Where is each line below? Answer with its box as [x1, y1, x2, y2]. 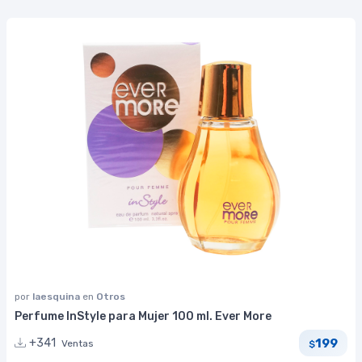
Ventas [61, 338, 94, 350]
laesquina [32, 290, 82, 302]
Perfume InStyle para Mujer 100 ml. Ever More [15, 309, 271, 323]
